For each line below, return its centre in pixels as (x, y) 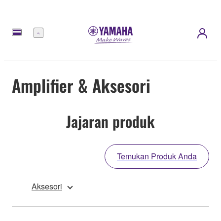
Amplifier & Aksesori (81, 85)
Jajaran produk (110, 121)
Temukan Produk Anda (157, 156)
